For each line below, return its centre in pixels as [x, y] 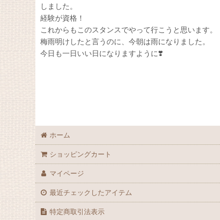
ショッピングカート [81, 154]
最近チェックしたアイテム [91, 192]
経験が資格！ [62, 18]
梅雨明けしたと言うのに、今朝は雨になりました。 [125, 41]
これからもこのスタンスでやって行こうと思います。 [129, 30]
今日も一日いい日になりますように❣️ [102, 53]
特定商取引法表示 [77, 211]
